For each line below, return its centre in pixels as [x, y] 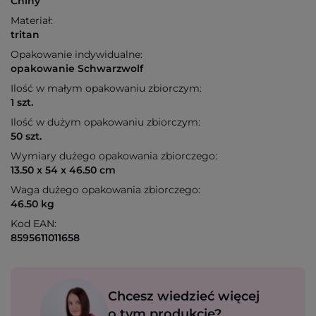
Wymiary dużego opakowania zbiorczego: [114, 156]
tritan [25, 35]
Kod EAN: [34, 224]
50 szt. [26, 136]
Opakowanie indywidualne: [77, 55]
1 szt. [22, 103]
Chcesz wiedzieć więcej [183, 297]
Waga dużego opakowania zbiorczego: [105, 190]
